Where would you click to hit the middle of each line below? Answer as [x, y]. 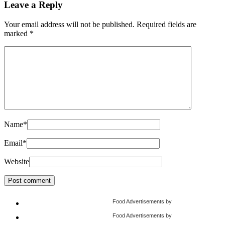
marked [17, 33]
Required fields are [166, 24]
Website [17, 161]
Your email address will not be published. [69, 24]
